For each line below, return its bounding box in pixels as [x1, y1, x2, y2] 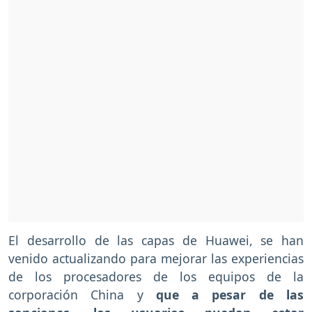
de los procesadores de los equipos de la [8, 268, 304, 286]
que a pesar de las [155, 286, 304, 304]
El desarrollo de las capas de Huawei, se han [8, 232, 304, 249]
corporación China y [8, 286, 156, 304]
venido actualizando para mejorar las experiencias [8, 250, 304, 267]
